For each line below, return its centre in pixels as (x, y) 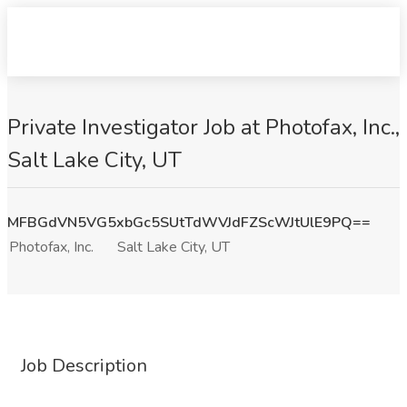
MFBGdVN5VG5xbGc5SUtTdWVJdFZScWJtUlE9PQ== (189, 223)
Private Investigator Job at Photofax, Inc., (203, 127)
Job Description (84, 366)
